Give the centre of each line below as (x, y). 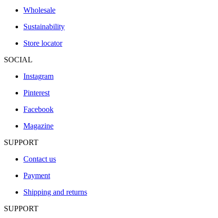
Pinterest (36, 93)
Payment (37, 176)
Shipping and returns (55, 192)
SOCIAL (18, 60)
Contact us (40, 159)
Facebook (38, 109)
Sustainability (44, 27)
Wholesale (39, 10)
